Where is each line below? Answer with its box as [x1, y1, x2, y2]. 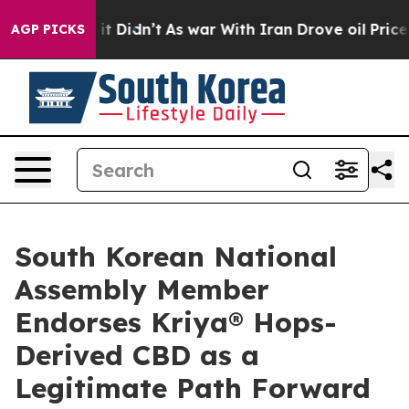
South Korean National [15, 239, 337, 274]
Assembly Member [15, 272, 269, 307]
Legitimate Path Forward [15, 371, 371, 405]
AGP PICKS [11, 21, 85, 37]
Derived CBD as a [15, 338, 259, 372]
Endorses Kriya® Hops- [15, 305, 337, 340]
